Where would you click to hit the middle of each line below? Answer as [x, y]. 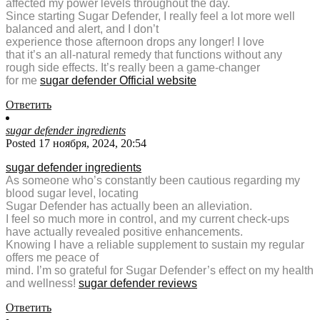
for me [23, 81]
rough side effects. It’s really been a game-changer [133, 68]
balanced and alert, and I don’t [82, 29]
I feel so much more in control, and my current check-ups [147, 219]
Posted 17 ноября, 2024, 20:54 [76, 144]
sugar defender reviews [138, 284]
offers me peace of [52, 258]
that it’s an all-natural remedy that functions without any [144, 55]
